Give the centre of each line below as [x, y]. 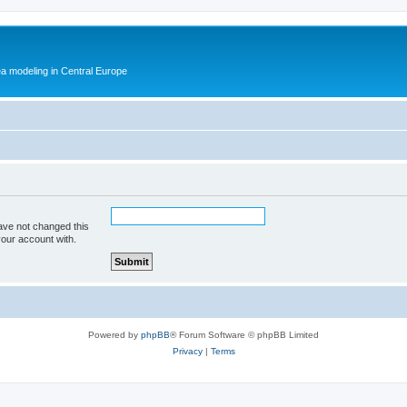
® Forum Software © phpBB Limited [244, 334]
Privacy [187, 351]
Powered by [114, 334]
